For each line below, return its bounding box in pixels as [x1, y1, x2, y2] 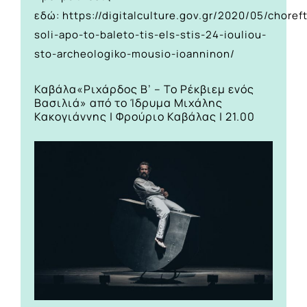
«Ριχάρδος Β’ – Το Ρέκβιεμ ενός [77, 81, 254, 97]
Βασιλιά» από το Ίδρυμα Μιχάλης [34, 95, 223, 110]
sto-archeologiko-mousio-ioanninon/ [34, 46, 235, 61]
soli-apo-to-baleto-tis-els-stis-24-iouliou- [34, 27, 267, 42]
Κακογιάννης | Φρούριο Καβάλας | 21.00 [34, 108, 255, 124]
